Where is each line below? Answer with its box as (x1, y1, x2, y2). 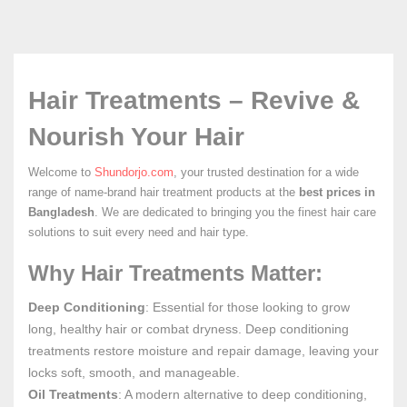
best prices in (299, 185, 375, 199)
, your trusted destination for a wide (174, 165, 359, 179)
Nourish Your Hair (28, 123, 244, 151)
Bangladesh (28, 205, 94, 219)
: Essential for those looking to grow (145, 300, 350, 314)
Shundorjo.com (94, 165, 174, 179)
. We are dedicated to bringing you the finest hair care (94, 205, 376, 219)
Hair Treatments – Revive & (28, 86, 360, 114)
